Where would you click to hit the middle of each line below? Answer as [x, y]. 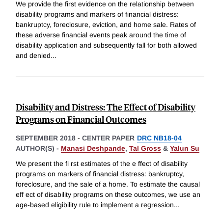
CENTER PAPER [108, 138]
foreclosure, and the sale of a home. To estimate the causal [108, 184]
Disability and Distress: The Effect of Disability [106, 107]
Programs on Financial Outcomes [81, 119]
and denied [33, 55]
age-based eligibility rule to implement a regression [95, 205]
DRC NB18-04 [159, 138]
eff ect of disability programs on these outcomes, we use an [108, 195]
